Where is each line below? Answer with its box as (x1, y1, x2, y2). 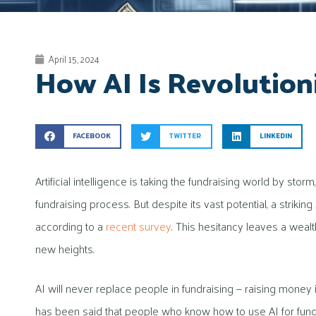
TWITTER (169, 130, 202, 142)
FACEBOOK (72, 130, 111, 142)
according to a (35, 215, 106, 236)
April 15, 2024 (49, 50, 99, 67)
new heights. (35, 238, 95, 259)
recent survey (106, 215, 171, 236)
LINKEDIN (259, 130, 292, 142)
